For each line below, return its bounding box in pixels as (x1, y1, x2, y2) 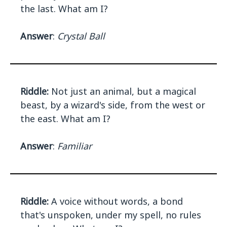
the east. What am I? (20, 112, 110, 125)
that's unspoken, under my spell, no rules (20, 209, 201, 221)
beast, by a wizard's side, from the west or (20, 99, 205, 111)
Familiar (57, 140, 92, 153)
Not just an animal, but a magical (49, 85, 196, 98)
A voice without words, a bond (49, 195, 183, 208)
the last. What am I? (20, 3, 108, 15)
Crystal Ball (57, 30, 105, 43)
